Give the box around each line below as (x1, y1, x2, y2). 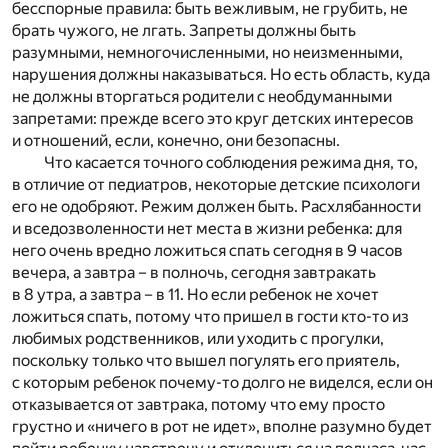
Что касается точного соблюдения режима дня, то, (44, 153, 418, 173)
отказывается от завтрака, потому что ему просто (12, 395, 385, 415)
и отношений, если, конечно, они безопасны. (12, 131, 340, 151)
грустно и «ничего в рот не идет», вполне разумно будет (12, 417, 432, 437)
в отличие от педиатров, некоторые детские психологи (12, 175, 420, 195)
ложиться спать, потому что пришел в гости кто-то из (12, 307, 409, 327)
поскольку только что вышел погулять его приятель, (12, 351, 400, 371)
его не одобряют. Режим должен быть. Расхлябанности (12, 197, 421, 217)
